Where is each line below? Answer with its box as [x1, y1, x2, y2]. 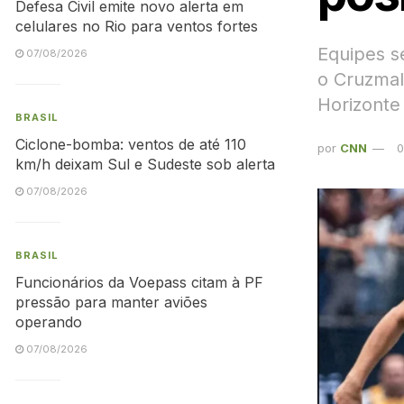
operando [15, 313, 82, 331]
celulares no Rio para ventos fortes [15, 17, 258, 35]
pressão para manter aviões [15, 293, 207, 311]
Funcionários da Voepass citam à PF [15, 273, 263, 291]
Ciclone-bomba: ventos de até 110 [15, 135, 246, 153]
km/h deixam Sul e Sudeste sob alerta [15, 155, 275, 173]
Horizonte [317, 93, 400, 115]
